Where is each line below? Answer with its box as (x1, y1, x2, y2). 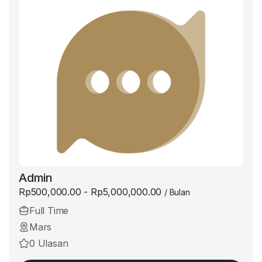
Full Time (29, 205, 69, 216)
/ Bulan (164, 187, 190, 197)
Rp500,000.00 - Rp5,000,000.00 (19, 186, 164, 198)
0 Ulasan (29, 237, 68, 249)
